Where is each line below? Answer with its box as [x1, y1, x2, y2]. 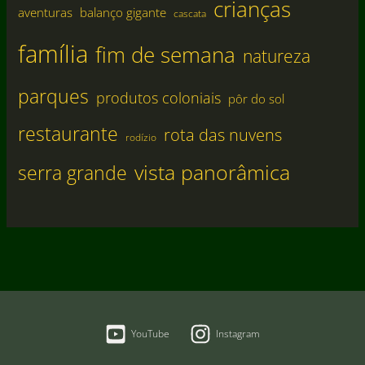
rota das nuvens [163, 124, 282, 147]
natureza [242, 44, 310, 68]
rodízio [125, 130, 156, 145]
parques [17, 83, 89, 110]
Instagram [216, 327, 260, 341]
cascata [173, 7, 206, 21]
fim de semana [95, 40, 235, 70]
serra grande [17, 160, 127, 187]
